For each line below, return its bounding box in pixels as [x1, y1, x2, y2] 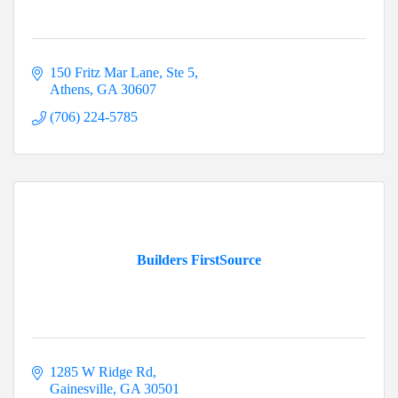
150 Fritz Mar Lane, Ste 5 [50, 65, 195, 81]
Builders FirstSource [137, 252, 261, 268]
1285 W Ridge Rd [50, 364, 153, 380]
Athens [50, 82, 90, 98]
